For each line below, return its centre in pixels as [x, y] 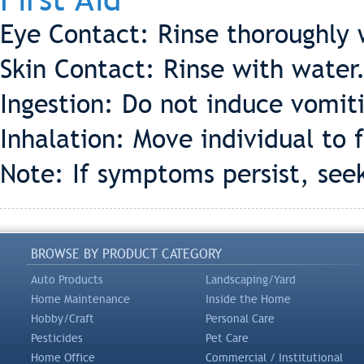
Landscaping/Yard [251, 279]
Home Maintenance [80, 299]
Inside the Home [248, 299]
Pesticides [57, 338]
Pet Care [227, 338]
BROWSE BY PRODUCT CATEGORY [126, 254]
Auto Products [67, 279]
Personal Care [240, 318]
